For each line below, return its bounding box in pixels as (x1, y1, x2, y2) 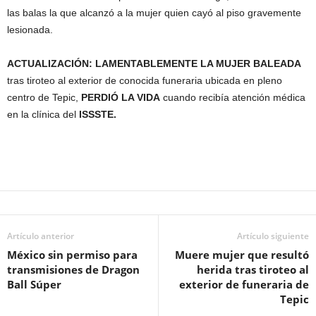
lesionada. (7, 24, 53, 35)
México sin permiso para (7, 248, 138, 262)
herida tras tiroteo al (197, 262, 309, 276)
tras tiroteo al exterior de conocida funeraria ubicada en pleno (7, 75, 282, 86)
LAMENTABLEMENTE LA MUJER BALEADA (95, 58, 301, 69)
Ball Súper (7, 277, 61, 291)
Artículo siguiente (237, 230, 309, 242)
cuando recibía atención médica (160, 92, 305, 103)
